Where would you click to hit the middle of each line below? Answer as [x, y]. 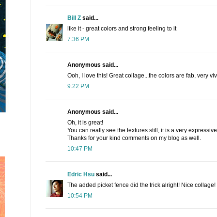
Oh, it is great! [85, 123]
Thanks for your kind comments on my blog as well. [134, 138]
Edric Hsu [81, 175]
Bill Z [74, 18]
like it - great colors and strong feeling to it [122, 29]
